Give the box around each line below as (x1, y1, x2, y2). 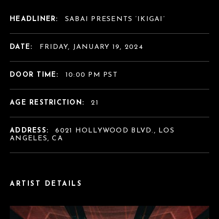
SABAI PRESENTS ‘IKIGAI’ (65, 15, 165, 23)
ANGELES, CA (10, 134, 63, 142)
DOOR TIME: (10, 71, 62, 79)
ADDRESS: (10, 127, 52, 134)
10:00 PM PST (65, 71, 118, 79)
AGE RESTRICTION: (10, 99, 88, 107)
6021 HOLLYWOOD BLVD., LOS (55, 127, 175, 134)
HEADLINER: (10, 15, 61, 23)
